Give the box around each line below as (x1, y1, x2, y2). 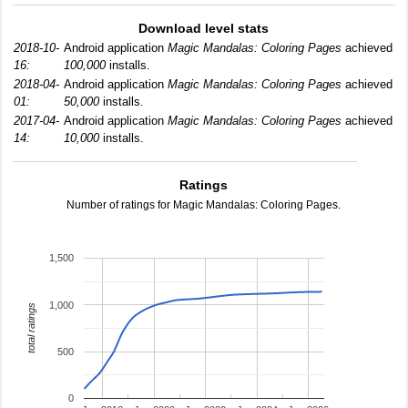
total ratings (25, 302, 36, 354)
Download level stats (138, 21, 270, 36)
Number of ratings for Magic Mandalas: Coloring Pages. (66, 199, 342, 211)
